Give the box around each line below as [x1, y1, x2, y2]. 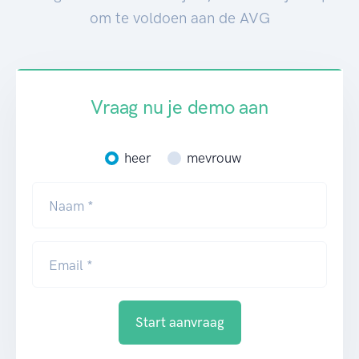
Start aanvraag [135, 314, 224, 331]
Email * [49, 257, 93, 274]
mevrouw [187, 150, 241, 166]
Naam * [49, 198, 94, 215]
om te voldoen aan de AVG [89, 9, 270, 27]
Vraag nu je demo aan [91, 95, 268, 119]
